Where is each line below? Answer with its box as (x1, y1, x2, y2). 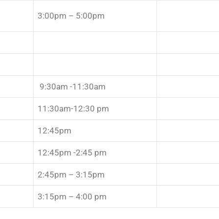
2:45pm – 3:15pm (38, 169, 105, 179)
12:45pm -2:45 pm (38, 147, 107, 157)
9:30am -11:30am (38, 81, 106, 91)
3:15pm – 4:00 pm (38, 191, 107, 201)
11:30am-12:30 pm (38, 103, 109, 113)
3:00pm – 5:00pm (38, 10, 105, 21)
